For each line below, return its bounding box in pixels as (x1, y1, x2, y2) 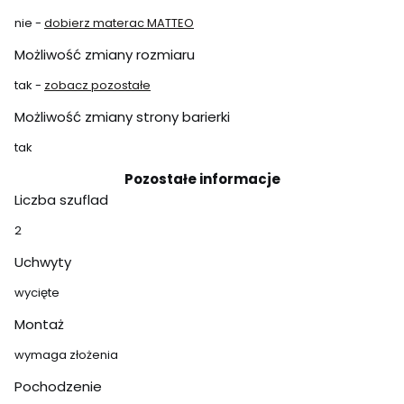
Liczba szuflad (14, 190, 108, 209)
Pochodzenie (14, 377, 102, 396)
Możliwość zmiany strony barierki (14, 107, 230, 126)
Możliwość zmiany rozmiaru (14, 45, 195, 64)
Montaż (14, 315, 64, 334)
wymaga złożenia (14, 346, 118, 363)
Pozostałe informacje (124, 170, 280, 188)
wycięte (14, 284, 60, 301)
